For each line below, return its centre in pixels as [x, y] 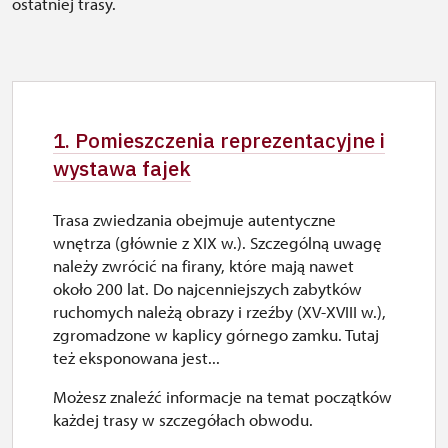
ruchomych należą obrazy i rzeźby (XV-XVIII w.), [219, 311]
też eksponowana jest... [136, 357]
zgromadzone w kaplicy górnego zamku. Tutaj [216, 334]
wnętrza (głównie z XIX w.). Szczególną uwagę [217, 242]
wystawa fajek [122, 168]
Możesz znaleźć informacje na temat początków [222, 396]
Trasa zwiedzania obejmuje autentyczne [194, 219]
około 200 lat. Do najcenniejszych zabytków [207, 288]
